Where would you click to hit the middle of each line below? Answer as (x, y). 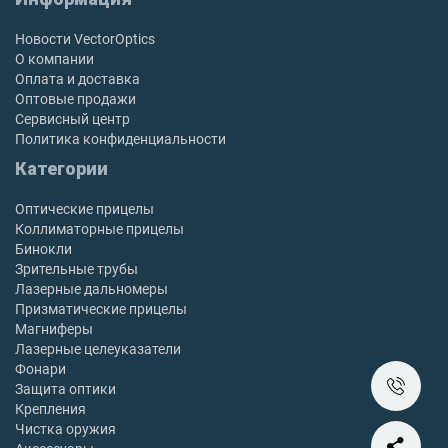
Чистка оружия (65, 429)
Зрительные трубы (76, 269)
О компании (54, 59)
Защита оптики (65, 389)
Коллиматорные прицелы (99, 229)
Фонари (40, 369)
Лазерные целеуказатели (98, 349)
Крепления (50, 409)
